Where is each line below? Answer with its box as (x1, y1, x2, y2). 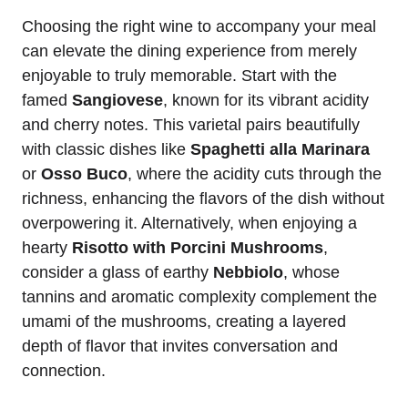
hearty (22, 239, 72, 258)
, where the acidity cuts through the (127, 165, 382, 184)
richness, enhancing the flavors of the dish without (22, 189, 384, 209)
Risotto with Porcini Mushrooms (72, 239, 323, 258)
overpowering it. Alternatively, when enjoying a (22, 214, 357, 233)
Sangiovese (72, 91, 163, 110)
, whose (283, 263, 340, 282)
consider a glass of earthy (22, 263, 213, 282)
